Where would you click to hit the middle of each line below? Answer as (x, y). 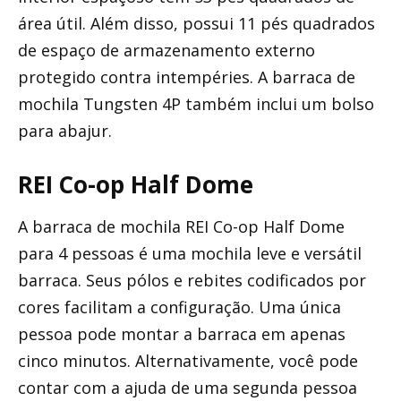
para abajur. (65, 130)
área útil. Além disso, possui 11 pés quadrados (196, 23)
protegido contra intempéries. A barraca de (187, 77)
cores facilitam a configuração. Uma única (179, 307)
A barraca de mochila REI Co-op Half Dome (181, 227)
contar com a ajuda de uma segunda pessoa (188, 388)
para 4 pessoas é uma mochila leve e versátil (190, 254)
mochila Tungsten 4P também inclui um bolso (196, 103)
